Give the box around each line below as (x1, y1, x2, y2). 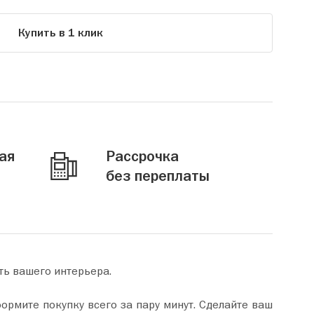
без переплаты (106, 167, 210, 186)
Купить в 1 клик (18, 26, 103, 41)
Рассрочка (106, 147, 179, 166)
